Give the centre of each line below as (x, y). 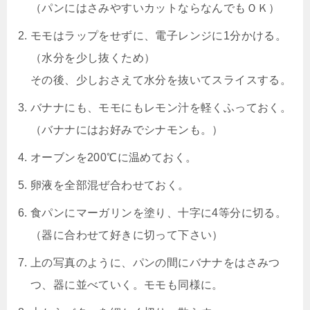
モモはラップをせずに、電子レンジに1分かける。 (159, 36)
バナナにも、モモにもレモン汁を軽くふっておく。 (161, 108)
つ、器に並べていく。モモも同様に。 (127, 285)
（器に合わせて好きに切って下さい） (127, 235)
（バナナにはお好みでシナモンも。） (127, 130)
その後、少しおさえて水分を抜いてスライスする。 (161, 80)
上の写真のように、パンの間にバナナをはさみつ (155, 263)
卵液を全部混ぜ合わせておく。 (110, 185)
